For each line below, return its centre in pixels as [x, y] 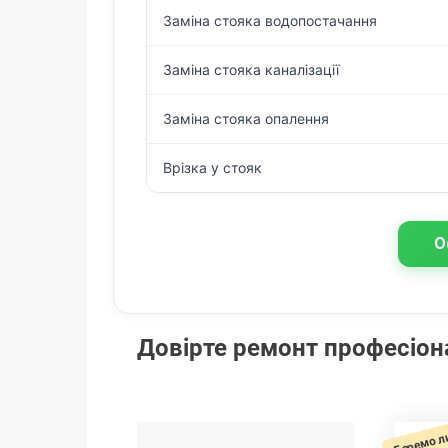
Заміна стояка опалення [246, 118]
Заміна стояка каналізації [251, 69]
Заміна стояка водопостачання [270, 20]
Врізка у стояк [213, 167]
